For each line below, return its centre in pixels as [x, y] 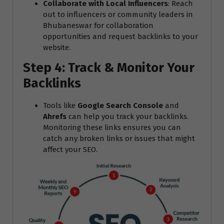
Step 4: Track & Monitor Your [109, 67]
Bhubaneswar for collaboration [98, 25]
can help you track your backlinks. [127, 116]
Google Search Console [120, 105]
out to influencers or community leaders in [118, 14]
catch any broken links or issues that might [119, 138]
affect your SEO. [70, 149]
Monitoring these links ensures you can [112, 127]
